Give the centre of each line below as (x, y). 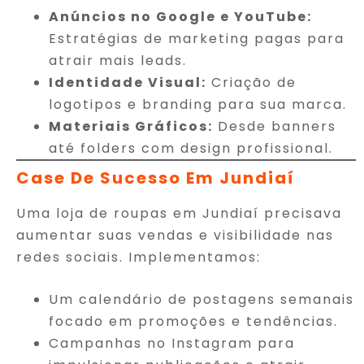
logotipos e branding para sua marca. (198, 104)
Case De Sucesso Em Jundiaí (156, 178)
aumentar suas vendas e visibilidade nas (175, 235)
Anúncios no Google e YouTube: (180, 16)
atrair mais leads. (118, 60)
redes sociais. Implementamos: (139, 257)
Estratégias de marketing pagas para (197, 38)
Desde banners (275, 126)
